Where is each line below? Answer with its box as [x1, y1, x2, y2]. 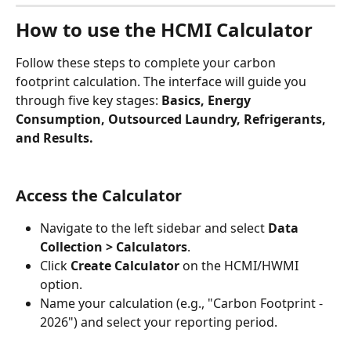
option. [40, 276, 82, 294]
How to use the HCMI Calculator [16, 16, 313, 43]
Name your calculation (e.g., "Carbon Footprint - [40, 295, 326, 313]
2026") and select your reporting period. [40, 313, 277, 331]
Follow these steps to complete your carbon [16, 54, 279, 72]
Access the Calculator [16, 185, 182, 207]
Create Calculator [71, 257, 179, 275]
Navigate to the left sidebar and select [40, 219, 268, 237]
